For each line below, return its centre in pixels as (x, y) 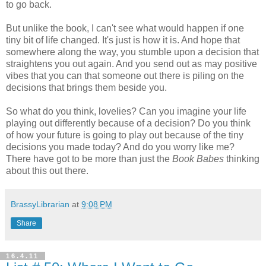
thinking (242, 159)
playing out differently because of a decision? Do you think (128, 123)
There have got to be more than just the (89, 159)
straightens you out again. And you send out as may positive (132, 64)
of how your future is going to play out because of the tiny (125, 135)
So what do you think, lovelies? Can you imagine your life (126, 112)
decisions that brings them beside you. (86, 88)
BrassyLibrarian (40, 205)
